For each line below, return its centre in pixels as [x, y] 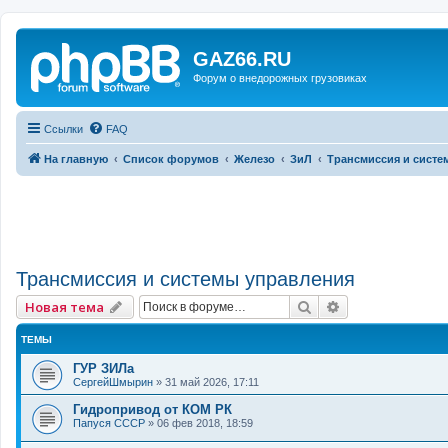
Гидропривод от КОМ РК [152, 410]
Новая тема [64, 307]
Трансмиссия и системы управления [185, 279]
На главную [76, 158]
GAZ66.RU [242, 59]
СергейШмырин [113, 382]
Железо [254, 158]
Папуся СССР [109, 423]
